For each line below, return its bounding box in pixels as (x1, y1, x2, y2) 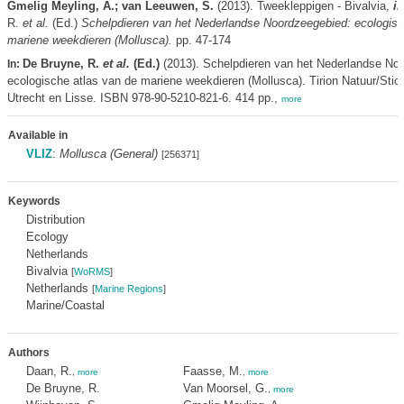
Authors (7, 346, 50, 359)
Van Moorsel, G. (182, 381, 268, 395)
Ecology (25, 230, 69, 243)
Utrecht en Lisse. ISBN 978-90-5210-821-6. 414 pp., (6, 91, 281, 105)
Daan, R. (25, 364, 72, 378)
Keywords (7, 195, 60, 207)
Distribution (25, 213, 85, 226)
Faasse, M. (182, 364, 243, 378)
